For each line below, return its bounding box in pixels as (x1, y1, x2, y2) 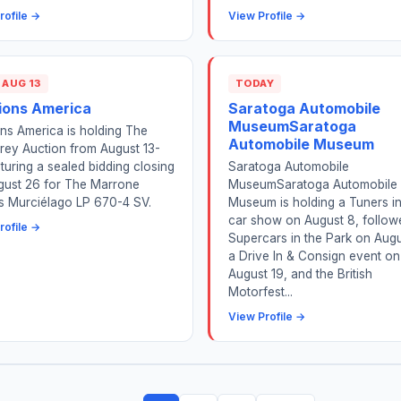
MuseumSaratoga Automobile (228, 176, 397, 192)
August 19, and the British (228, 266, 372, 281)
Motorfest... (228, 284, 293, 299)
